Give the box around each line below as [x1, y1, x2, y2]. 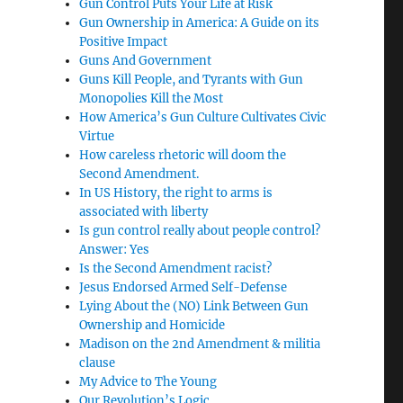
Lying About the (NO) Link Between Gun [79, 298, 309, 314]
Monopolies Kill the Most [79, 90, 224, 106]
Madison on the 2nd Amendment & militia [79, 336, 321, 352]
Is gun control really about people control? [79, 222, 321, 238]
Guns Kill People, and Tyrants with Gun [79, 71, 304, 87]
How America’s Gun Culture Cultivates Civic [79, 109, 327, 125]
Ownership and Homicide [79, 317, 226, 333]
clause [79, 354, 116, 371]
